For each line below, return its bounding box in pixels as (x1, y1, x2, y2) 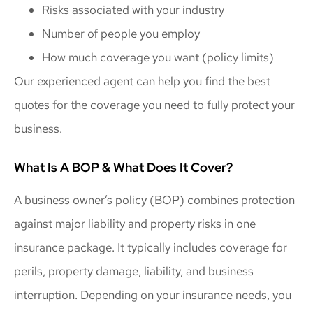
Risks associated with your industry (42, 1, 224, 17)
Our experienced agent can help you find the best (14, 73, 270, 89)
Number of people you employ (42, 25, 200, 41)
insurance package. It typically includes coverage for (14, 240, 287, 256)
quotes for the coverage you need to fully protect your (14, 96, 295, 112)
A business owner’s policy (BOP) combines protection (14, 192, 295, 208)
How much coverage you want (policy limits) (42, 49, 274, 65)
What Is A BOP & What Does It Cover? (14, 159, 233, 176)
